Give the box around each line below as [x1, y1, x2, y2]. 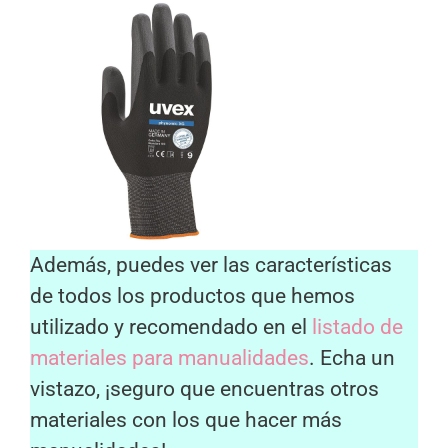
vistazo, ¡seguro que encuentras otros [30, 376, 379, 401]
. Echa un [309, 345, 395, 370]
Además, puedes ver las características [30, 252, 392, 277]
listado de [312, 314, 403, 339]
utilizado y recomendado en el [30, 314, 312, 339]
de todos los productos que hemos [30, 283, 355, 308]
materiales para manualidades [30, 345, 309, 370]
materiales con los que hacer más [30, 407, 342, 432]
